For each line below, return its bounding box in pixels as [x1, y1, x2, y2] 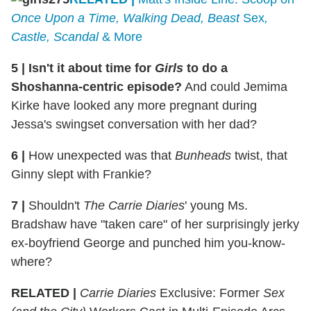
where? [11, 254, 52, 269]
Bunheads [175, 148, 231, 162]
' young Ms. [185, 198, 248, 212]
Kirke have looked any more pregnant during [11, 98, 257, 112]
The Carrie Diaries [83, 198, 185, 212]
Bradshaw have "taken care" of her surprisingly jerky [11, 217, 299, 231]
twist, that [231, 148, 287, 162]
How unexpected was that [25, 148, 175, 162]
